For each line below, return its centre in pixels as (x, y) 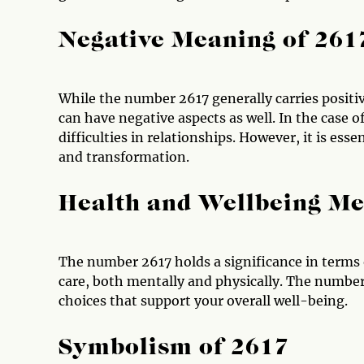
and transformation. (124, 157)
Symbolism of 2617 (174, 349)
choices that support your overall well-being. (203, 301)
